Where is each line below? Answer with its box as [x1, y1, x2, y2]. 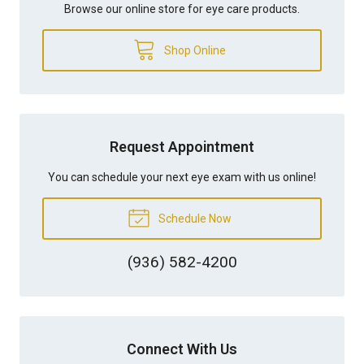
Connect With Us [127, 340, 237, 357]
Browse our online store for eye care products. [64, 2, 300, 15]
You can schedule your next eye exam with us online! [48, 170, 316, 184]
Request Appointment [110, 137, 254, 155]
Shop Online [161, 43, 226, 57]
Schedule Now [155, 211, 232, 225]
